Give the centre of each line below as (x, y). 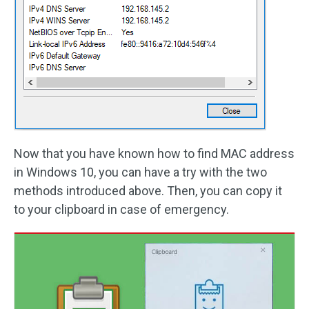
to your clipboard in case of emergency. (121, 209)
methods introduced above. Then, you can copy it (148, 190)
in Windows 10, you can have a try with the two (140, 172)
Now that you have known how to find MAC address (154, 153)
